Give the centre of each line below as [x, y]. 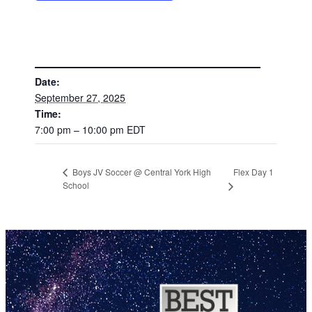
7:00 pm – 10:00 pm [81, 129]
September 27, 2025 [80, 97]
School [76, 185]
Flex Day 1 [254, 171]
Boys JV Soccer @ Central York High [141, 172]
